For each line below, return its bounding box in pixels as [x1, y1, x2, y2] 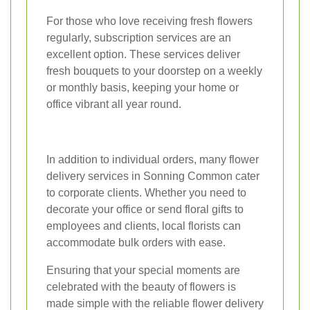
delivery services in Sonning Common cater [46, 170, 259, 183]
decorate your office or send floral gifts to [46, 203, 244, 216]
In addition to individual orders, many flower [46, 154, 259, 166]
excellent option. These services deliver [46, 48, 240, 61]
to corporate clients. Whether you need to [46, 187, 246, 199]
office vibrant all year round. [46, 98, 181, 111]
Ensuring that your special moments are [46, 264, 240, 277]
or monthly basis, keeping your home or [46, 82, 239, 94]
